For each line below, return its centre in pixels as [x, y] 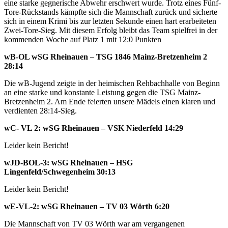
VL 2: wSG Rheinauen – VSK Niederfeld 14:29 [102, 128]
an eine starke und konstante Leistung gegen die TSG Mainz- [102, 93]
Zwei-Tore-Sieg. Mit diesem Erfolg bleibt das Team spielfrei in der [111, 31]
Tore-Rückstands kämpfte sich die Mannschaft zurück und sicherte [111, 12]
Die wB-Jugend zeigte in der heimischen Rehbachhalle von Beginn [112, 83]
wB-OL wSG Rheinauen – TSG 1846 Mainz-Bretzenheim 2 [106, 57]
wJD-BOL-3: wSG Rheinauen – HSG [68, 163]
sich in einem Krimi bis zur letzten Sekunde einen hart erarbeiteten [110, 21]
